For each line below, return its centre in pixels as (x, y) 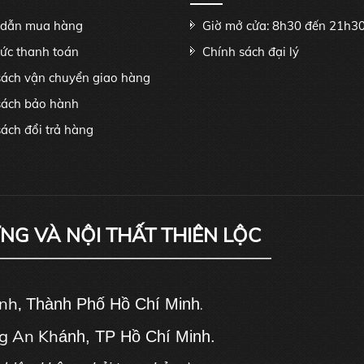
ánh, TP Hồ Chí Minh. (137, 336)
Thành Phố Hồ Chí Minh (113, 304)
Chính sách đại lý (251, 52)
